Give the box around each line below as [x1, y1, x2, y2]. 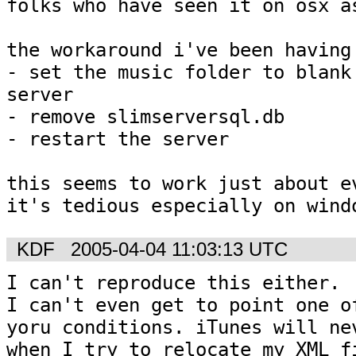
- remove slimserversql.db [6, 106, 284, 129]
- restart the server [6, 128, 229, 151]
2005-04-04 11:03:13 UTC [71, 238, 288, 260]
